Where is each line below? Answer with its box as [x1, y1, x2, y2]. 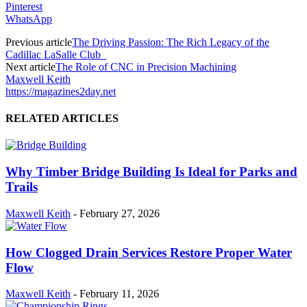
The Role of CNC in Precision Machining [56, 60, 236, 73]
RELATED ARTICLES [5, 112, 119, 125]
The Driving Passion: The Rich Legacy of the [72, 36, 269, 48]
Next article [5, 60, 56, 73]
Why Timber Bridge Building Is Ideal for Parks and [5, 164, 297, 180]
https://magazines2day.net [5, 85, 116, 97]
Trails [5, 180, 38, 195]
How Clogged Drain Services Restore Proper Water [5, 245, 292, 260]
